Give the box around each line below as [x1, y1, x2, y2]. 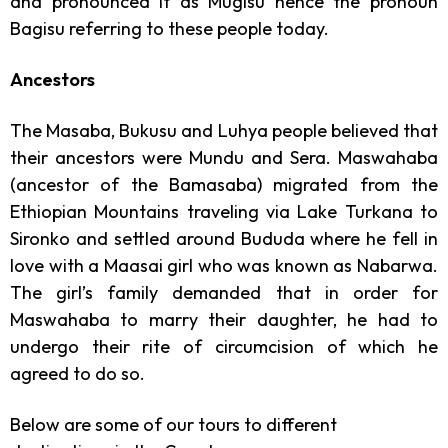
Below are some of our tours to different [10, 412, 337, 436]
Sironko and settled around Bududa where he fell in [10, 226, 438, 250]
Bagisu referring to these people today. [10, 16, 329, 40]
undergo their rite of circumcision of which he [10, 334, 438, 358]
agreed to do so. [10, 361, 145, 385]
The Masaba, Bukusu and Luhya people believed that [10, 118, 438, 142]
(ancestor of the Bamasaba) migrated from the [10, 172, 438, 196]
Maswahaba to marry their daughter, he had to [10, 307, 438, 331]
